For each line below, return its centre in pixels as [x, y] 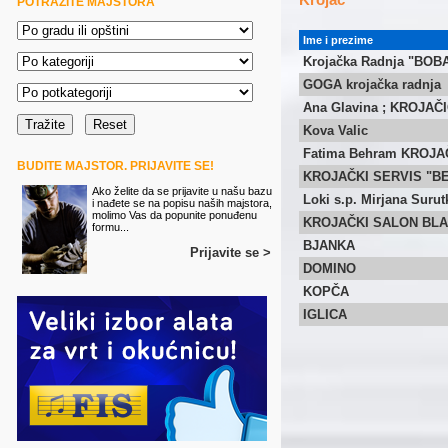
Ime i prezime [338, 40]
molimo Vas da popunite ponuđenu [174, 215]
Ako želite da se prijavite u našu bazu [182, 191]
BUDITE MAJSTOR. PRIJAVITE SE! [115, 166]
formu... [110, 227]
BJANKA [329, 245]
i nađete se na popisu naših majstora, [182, 203]
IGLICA [325, 314]
